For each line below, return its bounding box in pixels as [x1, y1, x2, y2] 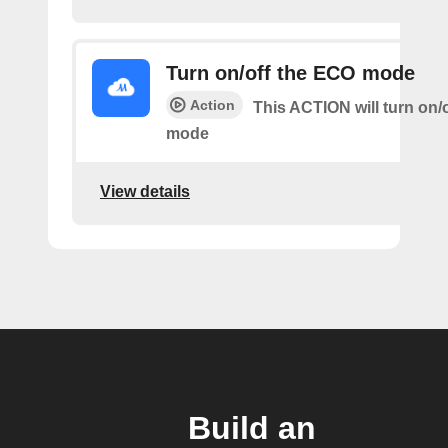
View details [100, 182, 190, 200]
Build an [188, 410, 316, 446]
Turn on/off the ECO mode [166, 62, 415, 84]
